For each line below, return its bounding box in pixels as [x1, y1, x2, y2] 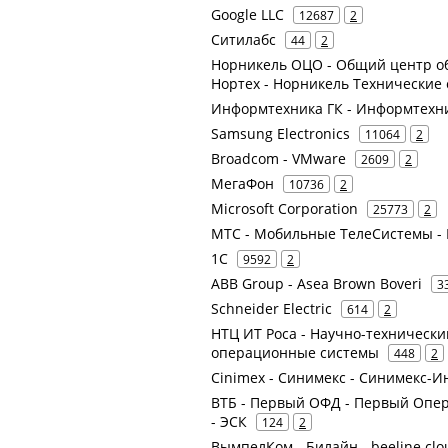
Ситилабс [211, 30, 276, 49]
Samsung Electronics [211, 124, 350, 143]
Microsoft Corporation [211, 199, 358, 218]
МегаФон [211, 174, 274, 193]
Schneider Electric [211, 299, 332, 318]
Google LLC [211, 5, 284, 24]
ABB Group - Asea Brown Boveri [211, 274, 422, 293]
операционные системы [211, 343, 379, 362]
